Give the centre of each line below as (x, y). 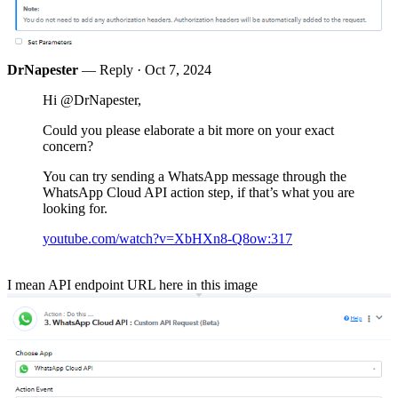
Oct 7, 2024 (178, 70)
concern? (68, 147)
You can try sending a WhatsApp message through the (195, 177)
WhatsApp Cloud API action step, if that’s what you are (199, 193)
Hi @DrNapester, (92, 100)
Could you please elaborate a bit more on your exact (188, 131)
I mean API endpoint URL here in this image (132, 285)
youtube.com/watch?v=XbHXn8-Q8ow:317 (167, 239)
